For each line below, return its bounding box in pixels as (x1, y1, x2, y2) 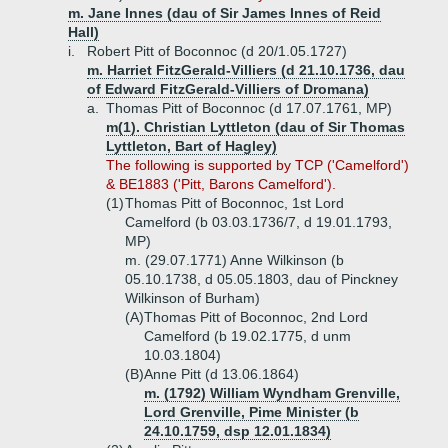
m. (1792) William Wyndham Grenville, (144, 385, 400, 401)
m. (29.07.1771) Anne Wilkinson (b (125, 252, 344, 268)
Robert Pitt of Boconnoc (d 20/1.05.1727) (87, 43, 347, 59)
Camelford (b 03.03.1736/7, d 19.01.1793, (125, 214, 392, 230)
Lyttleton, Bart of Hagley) (106, 138, 277, 154)
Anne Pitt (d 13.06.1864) (144, 366, 299, 382)
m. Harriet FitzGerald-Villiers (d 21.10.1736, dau (87, 62, 405, 78)
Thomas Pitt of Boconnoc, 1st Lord (125, 195, 344, 211)
